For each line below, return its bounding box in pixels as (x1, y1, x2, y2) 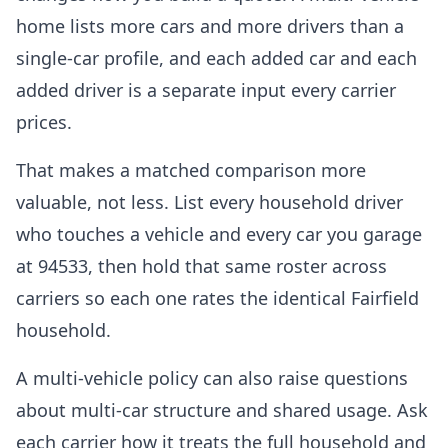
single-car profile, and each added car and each (16, 46, 417, 70)
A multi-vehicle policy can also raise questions (16, 366, 408, 390)
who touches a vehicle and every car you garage (16, 222, 422, 246)
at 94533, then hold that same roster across (16, 254, 387, 278)
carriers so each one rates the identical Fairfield (16, 286, 419, 310)
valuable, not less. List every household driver (16, 190, 403, 214)
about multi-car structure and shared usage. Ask (16, 398, 428, 422)
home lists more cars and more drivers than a (16, 14, 404, 38)
